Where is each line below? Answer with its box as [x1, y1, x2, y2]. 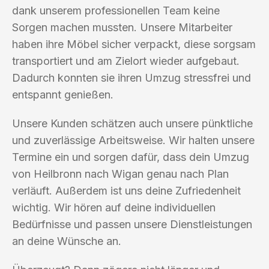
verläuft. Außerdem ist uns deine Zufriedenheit [12, 184, 241, 197]
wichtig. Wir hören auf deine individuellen [12, 201, 216, 214]
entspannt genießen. [12, 88, 113, 101]
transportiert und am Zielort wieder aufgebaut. [12, 54, 240, 67]
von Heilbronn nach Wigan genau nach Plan [12, 167, 229, 180]
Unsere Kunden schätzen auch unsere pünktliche [12, 116, 253, 130]
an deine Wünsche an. [12, 234, 121, 247]
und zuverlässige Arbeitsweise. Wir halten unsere [12, 133, 255, 147]
